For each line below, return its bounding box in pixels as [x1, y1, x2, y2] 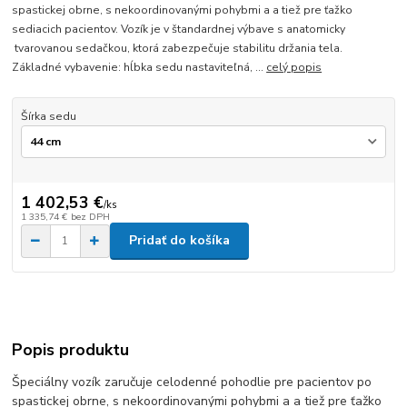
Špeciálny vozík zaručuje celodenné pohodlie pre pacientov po [12, 373, 372, 392]
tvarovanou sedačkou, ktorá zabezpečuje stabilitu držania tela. [12, 40, 343, 55]
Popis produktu [12, 339, 130, 362]
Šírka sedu [20, 108, 76, 124]
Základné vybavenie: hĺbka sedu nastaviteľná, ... [12, 59, 267, 74]
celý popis [266, 59, 323, 74]
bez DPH [70, 209, 110, 223]
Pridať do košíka [129, 232, 230, 250]
